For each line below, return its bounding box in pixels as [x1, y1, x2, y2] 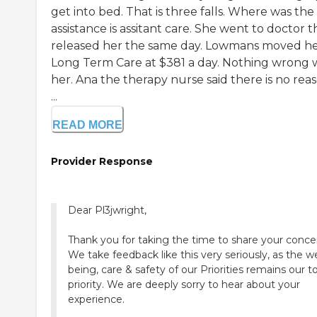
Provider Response [51, 155, 153, 168]
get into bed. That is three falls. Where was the [51, 5, 314, 19]
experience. [68, 293, 125, 306]
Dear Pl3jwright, [68, 204, 149, 217]
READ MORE [52, 119, 122, 132]
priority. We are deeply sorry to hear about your [68, 278, 300, 292]
